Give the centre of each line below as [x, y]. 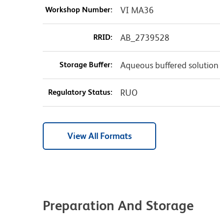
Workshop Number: [79, 10]
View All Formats [99, 136]
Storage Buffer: [86, 65]
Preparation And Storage [118, 206]
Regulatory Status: [80, 92]
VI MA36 [137, 10]
